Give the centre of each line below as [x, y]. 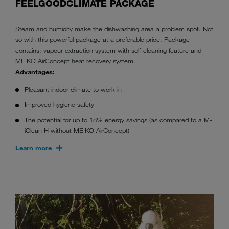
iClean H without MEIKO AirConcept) [77, 131]
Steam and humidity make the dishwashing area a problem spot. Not [114, 29]
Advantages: [36, 72]
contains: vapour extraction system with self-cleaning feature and [108, 50]
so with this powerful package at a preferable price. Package [102, 40]
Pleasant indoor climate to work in [73, 89]
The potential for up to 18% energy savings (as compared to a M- [119, 120]
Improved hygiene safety [60, 105]
